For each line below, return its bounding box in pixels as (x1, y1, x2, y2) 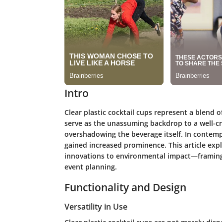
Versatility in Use (64, 201, 127, 213)
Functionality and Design (64, 180, 186, 194)
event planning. (64, 162, 117, 171)
